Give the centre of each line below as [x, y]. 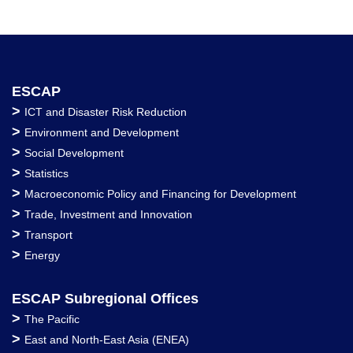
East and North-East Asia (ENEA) [107, 340]
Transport [48, 235]
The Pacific [52, 320]
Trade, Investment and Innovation [108, 215]
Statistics [46, 174]
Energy [42, 256]
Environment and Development [102, 133]
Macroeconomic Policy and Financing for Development [160, 194]
